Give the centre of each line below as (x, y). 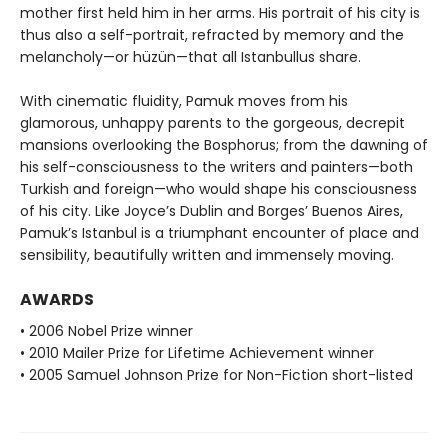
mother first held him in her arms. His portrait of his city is (220, 13)
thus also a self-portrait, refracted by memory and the (212, 35)
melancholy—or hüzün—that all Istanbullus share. (190, 57)
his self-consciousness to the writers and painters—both (216, 167)
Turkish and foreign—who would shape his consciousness (218, 189)
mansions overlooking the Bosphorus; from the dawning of (224, 145)
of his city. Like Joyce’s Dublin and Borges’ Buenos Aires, (211, 211)
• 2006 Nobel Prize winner (106, 331)
